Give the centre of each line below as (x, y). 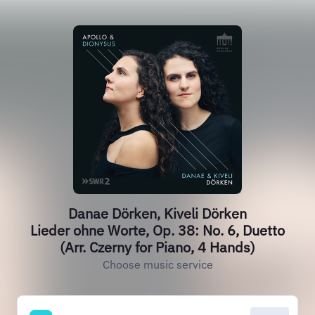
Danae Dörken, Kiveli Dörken (157, 213)
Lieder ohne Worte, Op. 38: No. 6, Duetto (157, 230)
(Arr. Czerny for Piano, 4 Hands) (157, 247)
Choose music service (157, 264)
